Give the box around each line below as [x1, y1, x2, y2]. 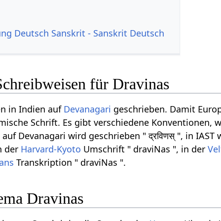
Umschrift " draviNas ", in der [81, 143, 208, 155]
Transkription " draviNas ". [14, 156, 126, 169]
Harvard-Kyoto [21, 143, 81, 155]
